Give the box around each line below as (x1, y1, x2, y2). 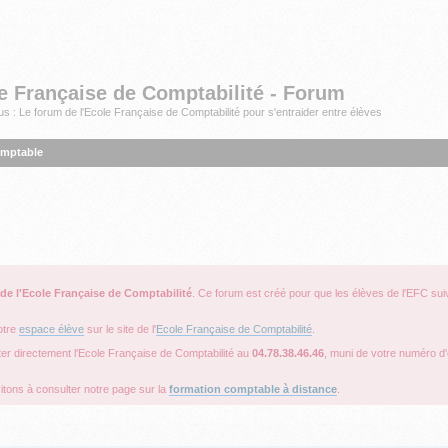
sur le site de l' (84, 322, 156, 335)
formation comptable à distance (169, 382, 337, 395)
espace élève (19, 322, 84, 335)
